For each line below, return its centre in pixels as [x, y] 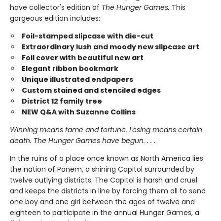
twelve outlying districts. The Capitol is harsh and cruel [104, 180]
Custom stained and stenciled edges [91, 90]
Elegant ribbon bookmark [70, 69]
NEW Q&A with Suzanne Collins [79, 112]
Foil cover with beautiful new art [83, 58]
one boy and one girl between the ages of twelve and [102, 202]
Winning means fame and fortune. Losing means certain [106, 130]
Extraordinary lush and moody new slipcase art [110, 47]
